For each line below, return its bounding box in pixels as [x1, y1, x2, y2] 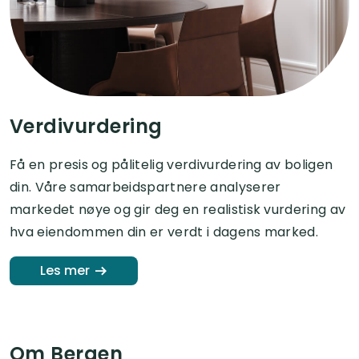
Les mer [40, 261, 90, 280]
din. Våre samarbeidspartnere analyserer [10, 177, 281, 196]
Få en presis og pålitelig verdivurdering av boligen [10, 155, 333, 174]
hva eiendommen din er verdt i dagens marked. [10, 222, 319, 241]
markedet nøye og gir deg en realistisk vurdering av [10, 200, 346, 219]
